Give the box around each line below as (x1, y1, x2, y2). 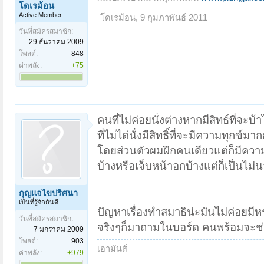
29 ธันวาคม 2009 (29, 37, 84, 46)
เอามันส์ (97, 243, 127, 253)
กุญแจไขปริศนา (19, 188, 78, 198)
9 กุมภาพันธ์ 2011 (140, 12, 207, 22)
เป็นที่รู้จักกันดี (19, 198, 58, 206)
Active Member (19, 11, 62, 18)
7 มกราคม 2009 (34, 225, 84, 233)
